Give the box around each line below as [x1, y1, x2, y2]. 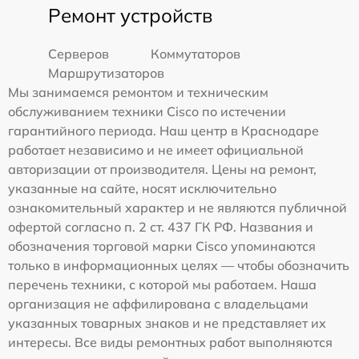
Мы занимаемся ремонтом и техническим [8, 83, 268, 100]
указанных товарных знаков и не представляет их [8, 314, 326, 331]
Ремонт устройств [48, 2, 212, 27]
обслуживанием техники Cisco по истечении [8, 103, 286, 119]
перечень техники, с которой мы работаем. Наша [8, 276, 317, 292]
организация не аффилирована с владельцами [8, 295, 309, 312]
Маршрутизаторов [48, 64, 164, 81]
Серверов [48, 45, 109, 62]
